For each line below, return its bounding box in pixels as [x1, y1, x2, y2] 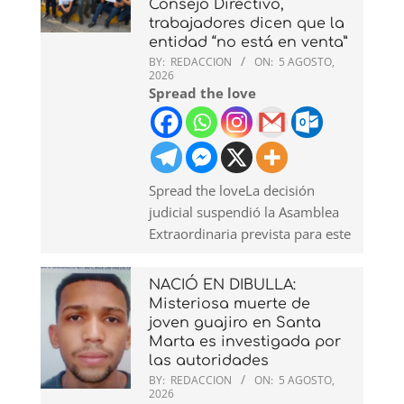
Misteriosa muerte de [149, 295, 310, 312]
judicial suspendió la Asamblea [149, 202, 339, 221]
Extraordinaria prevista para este [149, 224, 351, 243]
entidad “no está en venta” [149, 33, 347, 50]
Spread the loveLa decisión [149, 180, 315, 199]
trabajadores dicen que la [149, 14, 344, 32]
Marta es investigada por [149, 333, 341, 350]
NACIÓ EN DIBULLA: [149, 276, 296, 293]
